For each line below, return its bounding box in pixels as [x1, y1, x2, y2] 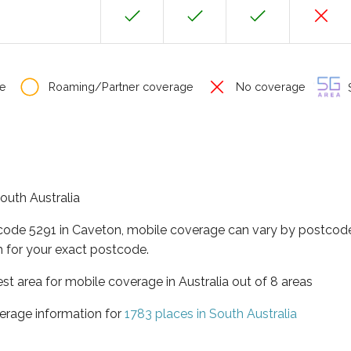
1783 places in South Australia [125, 306, 297, 321]
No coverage [233, 80, 306, 93]
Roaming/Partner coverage [45, 80, 194, 93]
